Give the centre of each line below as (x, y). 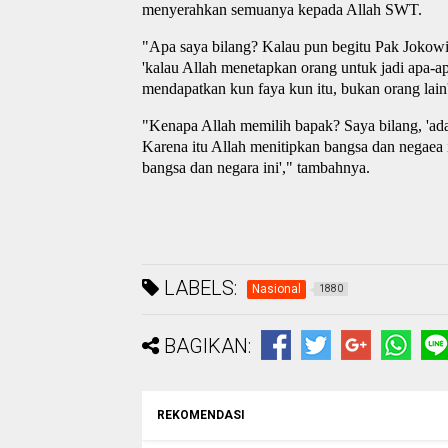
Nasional (276, 288)
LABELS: (198, 287)
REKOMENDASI (201, 414)
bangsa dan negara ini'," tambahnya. (256, 168)
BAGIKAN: (207, 345)
